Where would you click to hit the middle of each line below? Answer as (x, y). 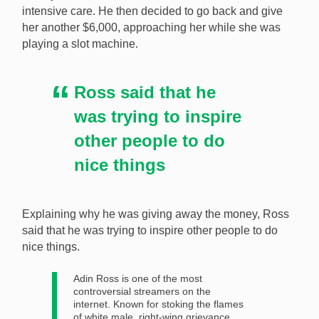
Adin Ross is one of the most (137, 279)
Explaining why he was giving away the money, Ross (156, 214)
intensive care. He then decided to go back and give (152, 11)
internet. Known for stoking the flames (158, 304)
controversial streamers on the (142, 292)
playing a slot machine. (80, 44)
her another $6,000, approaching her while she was (151, 28)
